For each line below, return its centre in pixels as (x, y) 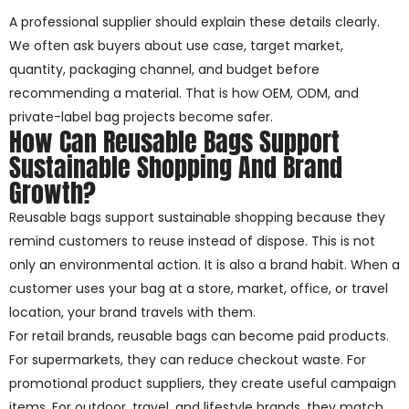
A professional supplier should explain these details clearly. (194, 22)
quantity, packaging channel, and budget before (164, 70)
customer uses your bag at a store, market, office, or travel (199, 289)
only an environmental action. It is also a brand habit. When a (204, 265)
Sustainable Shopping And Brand (176, 168)
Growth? (52, 193)
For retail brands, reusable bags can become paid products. (199, 336)
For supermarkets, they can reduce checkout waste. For (188, 360)
